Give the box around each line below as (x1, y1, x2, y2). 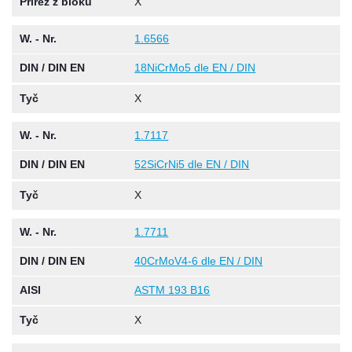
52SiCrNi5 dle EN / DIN (134, 159, 250, 171)
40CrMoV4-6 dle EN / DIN (134, 255, 263, 268)
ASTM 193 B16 (134, 284, 211, 297)
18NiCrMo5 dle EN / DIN (134, 62, 256, 75)
